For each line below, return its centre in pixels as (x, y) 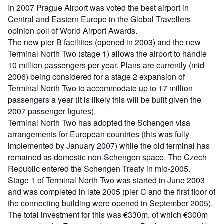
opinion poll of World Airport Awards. (73, 30)
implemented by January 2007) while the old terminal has (109, 145)
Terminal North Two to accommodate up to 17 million (100, 88)
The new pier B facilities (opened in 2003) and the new (104, 42)
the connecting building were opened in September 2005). (110, 203)
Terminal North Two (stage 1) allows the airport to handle (107, 53)
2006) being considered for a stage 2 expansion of (96, 76)
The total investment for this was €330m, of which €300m (108, 214)
